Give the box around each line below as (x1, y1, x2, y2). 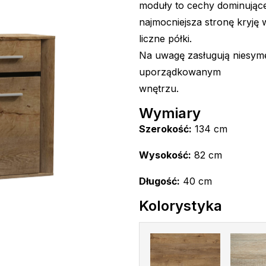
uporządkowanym (139, 66, 221, 78)
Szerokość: (139, 123, 192, 135)
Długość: (139, 175, 180, 187)
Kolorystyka (139, 197, 222, 214)
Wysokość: (139, 149, 191, 161)
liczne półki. (139, 33, 192, 45)
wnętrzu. (139, 83, 179, 94)
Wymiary (139, 104, 201, 122)
